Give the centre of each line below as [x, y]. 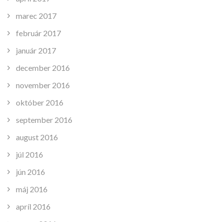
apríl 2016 [33, 206]
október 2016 [40, 102]
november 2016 [43, 85]
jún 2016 [30, 171]
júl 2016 [29, 154]
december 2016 [43, 67]
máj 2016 [32, 189]
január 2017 [36, 50]
